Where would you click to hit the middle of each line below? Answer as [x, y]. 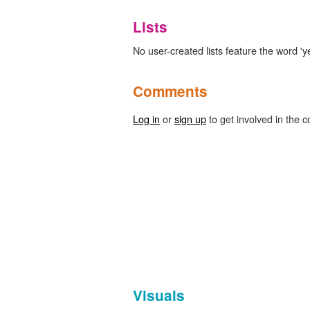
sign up [190, 118]
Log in [146, 118]
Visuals [159, 295]
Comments [170, 91]
